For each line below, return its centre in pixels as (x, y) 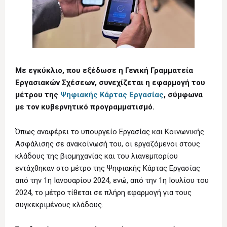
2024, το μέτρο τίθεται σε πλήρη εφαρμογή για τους (103, 193)
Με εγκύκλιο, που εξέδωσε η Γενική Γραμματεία (104, 71)
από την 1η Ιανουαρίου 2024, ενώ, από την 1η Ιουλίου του (112, 181)
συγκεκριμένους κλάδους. (59, 205)
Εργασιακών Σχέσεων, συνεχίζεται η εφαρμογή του (110, 83)
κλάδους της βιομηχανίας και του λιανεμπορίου (97, 156)
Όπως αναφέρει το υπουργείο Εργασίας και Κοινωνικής (110, 132)
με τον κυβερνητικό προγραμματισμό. (85, 107)
